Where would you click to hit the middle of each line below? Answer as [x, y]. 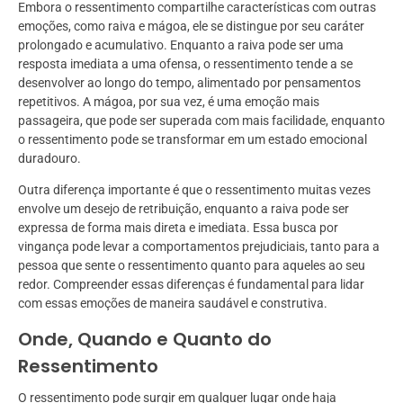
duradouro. [49, 159]
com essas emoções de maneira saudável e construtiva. [173, 304]
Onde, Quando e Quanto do [145, 340]
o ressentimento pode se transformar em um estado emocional [193, 140]
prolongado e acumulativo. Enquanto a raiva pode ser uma [181, 45]
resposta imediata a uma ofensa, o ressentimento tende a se [185, 64]
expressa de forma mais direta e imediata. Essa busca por [178, 228]
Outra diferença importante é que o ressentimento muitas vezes [194, 190]
